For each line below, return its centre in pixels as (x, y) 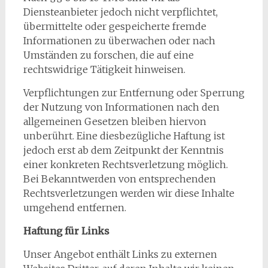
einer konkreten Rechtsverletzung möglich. (125, 165)
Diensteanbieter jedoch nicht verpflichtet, (120, 12)
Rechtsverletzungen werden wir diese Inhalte (129, 193)
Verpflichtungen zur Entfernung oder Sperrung (134, 93)
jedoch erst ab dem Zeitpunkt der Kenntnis (123, 150)
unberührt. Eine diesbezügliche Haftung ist (124, 136)
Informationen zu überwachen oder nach (119, 41)
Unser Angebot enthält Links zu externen (120, 254)
